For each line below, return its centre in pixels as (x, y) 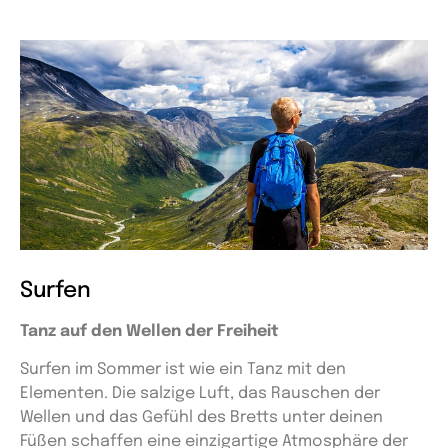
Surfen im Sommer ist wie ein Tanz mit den (183, 370)
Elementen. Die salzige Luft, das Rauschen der (200, 394)
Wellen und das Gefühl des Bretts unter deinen (201, 418)
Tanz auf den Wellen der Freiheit (149, 331)
